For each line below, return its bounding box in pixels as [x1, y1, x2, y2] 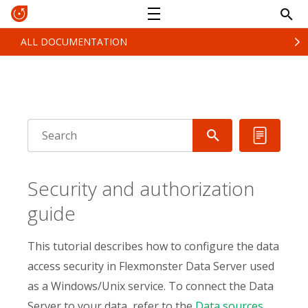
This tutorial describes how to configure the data [27, 239, 279, 254]
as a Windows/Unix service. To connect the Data [27, 278, 274, 294]
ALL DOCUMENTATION [21, 35, 127, 48]
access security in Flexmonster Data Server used [27, 258, 274, 274]
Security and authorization [27, 175, 254, 201]
